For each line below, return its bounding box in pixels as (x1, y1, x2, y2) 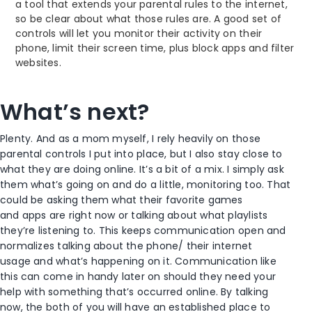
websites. (15, 56, 61, 70)
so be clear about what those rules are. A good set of (15, 12, 282, 26)
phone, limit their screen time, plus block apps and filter (15, 41, 295, 56)
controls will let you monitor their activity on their (15, 26, 263, 41)
